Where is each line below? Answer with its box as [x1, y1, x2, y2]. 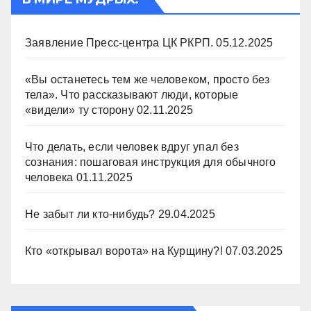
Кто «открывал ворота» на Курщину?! [25, 245, 223, 257]
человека [25, 171, 74, 183]
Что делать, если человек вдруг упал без [25, 141, 239, 153]
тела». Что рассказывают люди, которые [25, 89, 239, 101]
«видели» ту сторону [25, 104, 134, 116]
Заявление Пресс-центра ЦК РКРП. [25, 37, 214, 49]
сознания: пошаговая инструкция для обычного [25, 156, 276, 168]
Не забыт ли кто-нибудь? [25, 208, 155, 220]
